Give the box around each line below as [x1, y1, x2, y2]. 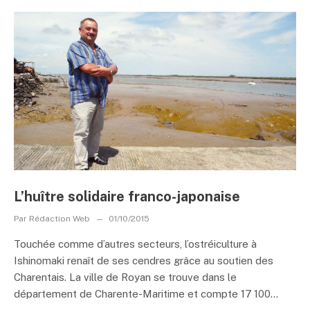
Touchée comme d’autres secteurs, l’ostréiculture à [14, 238, 257, 250]
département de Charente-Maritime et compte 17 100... [14, 288, 278, 300]
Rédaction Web [27, 214, 92, 224]
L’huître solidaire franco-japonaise [14, 188, 240, 205]
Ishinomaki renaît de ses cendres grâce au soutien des [14, 255, 273, 266]
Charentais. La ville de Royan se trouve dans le [14, 271, 237, 283]
